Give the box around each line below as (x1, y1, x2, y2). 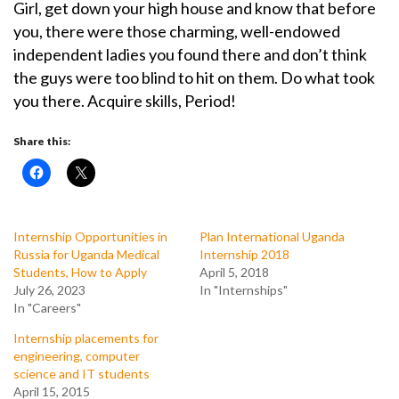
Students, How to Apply (13, 265, 147, 281)
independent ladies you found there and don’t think (13, 45, 367, 65)
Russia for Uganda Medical (13, 247, 159, 263)
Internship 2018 (199, 247, 289, 263)
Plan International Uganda (199, 229, 345, 245)
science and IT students (13, 366, 150, 382)
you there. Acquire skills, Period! (13, 91, 236, 111)
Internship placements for (13, 330, 159, 346)
